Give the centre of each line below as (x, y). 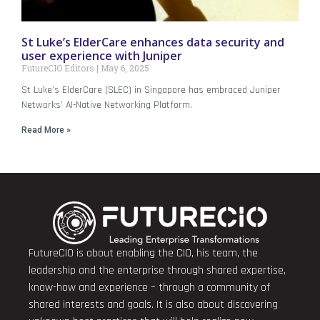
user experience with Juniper (102, 55)
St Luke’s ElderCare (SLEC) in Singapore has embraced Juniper (151, 90)
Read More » (46, 130)
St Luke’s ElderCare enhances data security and (153, 42)
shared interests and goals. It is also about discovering (153, 304)
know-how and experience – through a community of (149, 287)
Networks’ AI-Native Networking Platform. (107, 105)
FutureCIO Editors (59, 67)
